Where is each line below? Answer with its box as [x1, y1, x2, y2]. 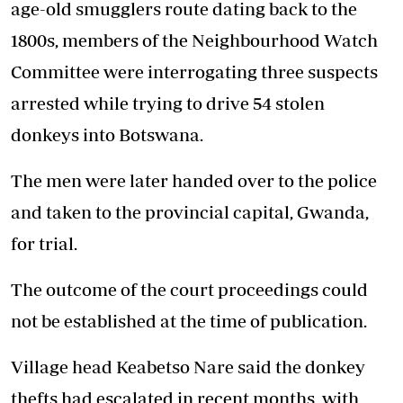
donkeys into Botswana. [11, 124, 203, 146]
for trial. [11, 233, 77, 255]
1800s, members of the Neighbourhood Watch [11, 30, 378, 51]
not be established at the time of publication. [11, 310, 367, 332]
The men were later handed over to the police [11, 170, 377, 192]
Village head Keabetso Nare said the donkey [11, 356, 365, 378]
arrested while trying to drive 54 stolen [11, 93, 325, 114]
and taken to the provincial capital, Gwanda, [11, 201, 369, 223]
